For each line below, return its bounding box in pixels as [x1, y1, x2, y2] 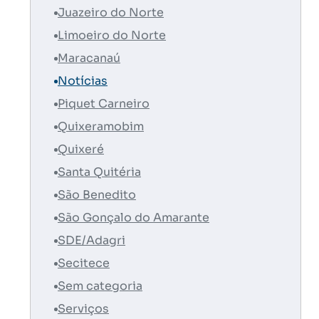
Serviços [58, 301, 109, 316]
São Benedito [58, 187, 136, 202]
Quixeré [58, 142, 104, 157]
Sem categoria [58, 278, 142, 293]
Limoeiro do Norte [58, 28, 166, 43]
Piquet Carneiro [58, 96, 150, 111]
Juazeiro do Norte [58, 5, 164, 20]
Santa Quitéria [58, 164, 141, 179]
